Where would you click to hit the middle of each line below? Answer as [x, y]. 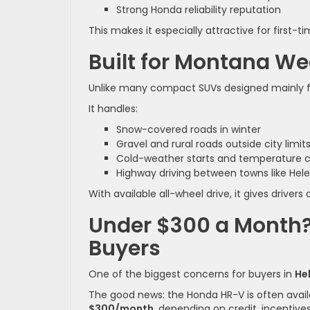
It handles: [113, 108]
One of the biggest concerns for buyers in [192, 274]
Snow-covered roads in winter [189, 129]
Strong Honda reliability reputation [199, 9]
